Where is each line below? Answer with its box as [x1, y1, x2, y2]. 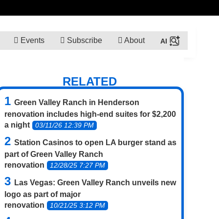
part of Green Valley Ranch [4, 150, 103, 158]
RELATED [63, 75, 117, 88]
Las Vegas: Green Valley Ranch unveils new [14, 178, 176, 187]
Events [18, 36, 44, 44]
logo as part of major [4, 190, 81, 198]
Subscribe [65, 36, 102, 44]
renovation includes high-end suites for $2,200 [4, 109, 176, 118]
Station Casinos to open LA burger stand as [14, 138, 176, 147]
